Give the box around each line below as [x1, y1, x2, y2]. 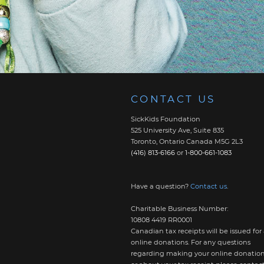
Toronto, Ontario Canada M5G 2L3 [131, 137, 243, 146]
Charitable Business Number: [131, 204, 228, 213]
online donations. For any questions [131, 238, 250, 247]
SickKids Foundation [131, 115, 200, 124]
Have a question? [131, 182, 190, 191]
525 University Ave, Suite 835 [131, 126, 224, 135]
